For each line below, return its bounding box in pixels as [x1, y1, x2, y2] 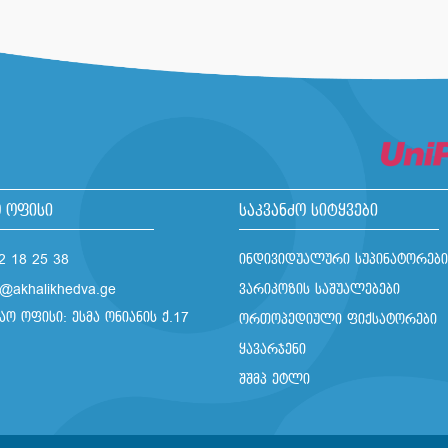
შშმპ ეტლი [239, 371, 310, 387]
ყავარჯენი [239, 341, 306, 357]
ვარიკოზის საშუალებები [239, 281, 400, 297]
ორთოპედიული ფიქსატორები [239, 311, 437, 327]
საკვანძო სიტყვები [239, 202, 378, 220]
